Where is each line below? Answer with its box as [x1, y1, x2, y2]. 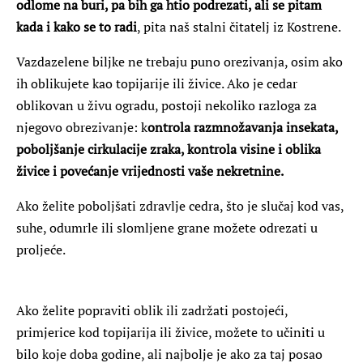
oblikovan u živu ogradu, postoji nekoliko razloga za [16, 96, 317, 114]
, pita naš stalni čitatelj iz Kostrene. [137, 17, 341, 36]
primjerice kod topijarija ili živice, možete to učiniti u [16, 322, 325, 341]
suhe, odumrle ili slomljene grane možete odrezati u [16, 218, 318, 237]
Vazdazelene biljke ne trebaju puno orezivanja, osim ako [16, 52, 343, 70]
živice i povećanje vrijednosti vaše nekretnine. [16, 161, 284, 180]
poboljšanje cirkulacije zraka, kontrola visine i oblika [16, 139, 321, 158]
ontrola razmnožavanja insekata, [147, 117, 338, 136]
